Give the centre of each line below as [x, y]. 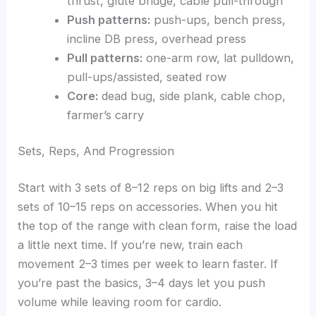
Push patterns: [108, 19]
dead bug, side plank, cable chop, [192, 96]
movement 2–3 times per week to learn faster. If [148, 263]
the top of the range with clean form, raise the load [158, 225]
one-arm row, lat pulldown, [218, 57]
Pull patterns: [104, 57]
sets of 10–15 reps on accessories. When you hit [148, 206]
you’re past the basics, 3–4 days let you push [142, 282]
